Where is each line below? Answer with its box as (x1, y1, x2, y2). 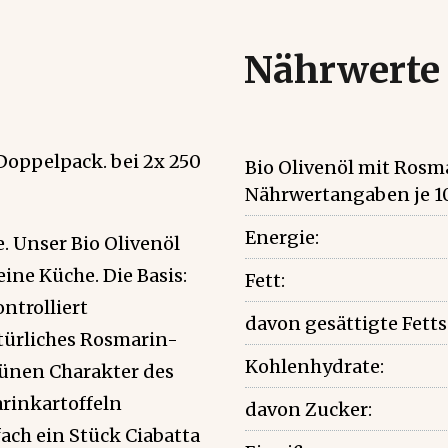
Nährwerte (244, 47, 440, 94)
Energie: (245, 226, 319, 250)
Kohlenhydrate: (245, 355, 384, 379)
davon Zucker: (245, 398, 372, 422)
